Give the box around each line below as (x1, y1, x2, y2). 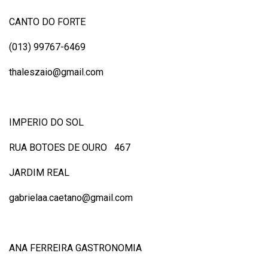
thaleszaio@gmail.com (9, 66, 103, 78)
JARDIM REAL (9, 166, 69, 178)
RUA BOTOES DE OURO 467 (9, 141, 130, 153)
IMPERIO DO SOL (9, 116, 84, 128)
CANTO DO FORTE (9, 16, 86, 28)
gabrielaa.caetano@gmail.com (9, 191, 133, 203)
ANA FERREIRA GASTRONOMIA (9, 242, 142, 254)
